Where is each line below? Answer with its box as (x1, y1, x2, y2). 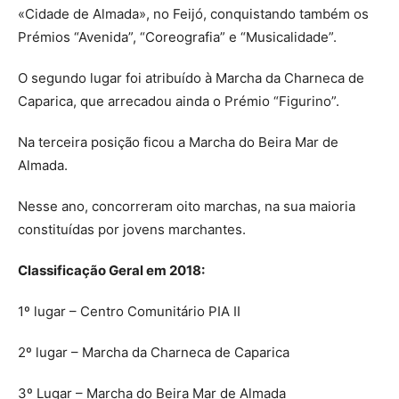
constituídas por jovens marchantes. (18, 220, 246, 238)
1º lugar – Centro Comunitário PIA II (18, 302, 240, 320)
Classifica (18, 261, 82, 279)
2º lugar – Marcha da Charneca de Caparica (18, 343, 289, 361)
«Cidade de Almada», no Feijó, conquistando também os (18, 4, 369, 22)
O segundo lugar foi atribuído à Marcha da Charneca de (18, 69, 364, 86)
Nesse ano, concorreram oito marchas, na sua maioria (18, 197, 355, 215)
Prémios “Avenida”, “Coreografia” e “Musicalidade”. (18, 28, 337, 45)
